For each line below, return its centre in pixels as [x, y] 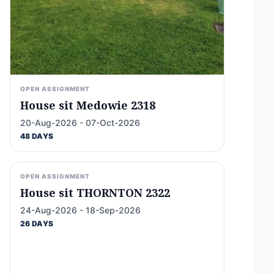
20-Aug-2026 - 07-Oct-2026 [80, 123]
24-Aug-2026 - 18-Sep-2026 [80, 210]
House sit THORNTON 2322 [95, 193]
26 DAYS [37, 224]
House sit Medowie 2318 [88, 105]
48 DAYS [37, 136]
